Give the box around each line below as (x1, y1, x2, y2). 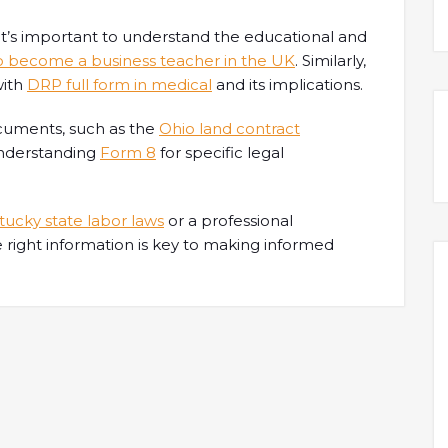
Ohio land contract (159, 119, 300, 138)
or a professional (164, 211, 293, 230)
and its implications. (212, 75, 363, 94)
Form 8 (100, 143, 156, 162)
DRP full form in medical (27, 75, 212, 94)
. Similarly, (295, 51, 366, 70)
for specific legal (156, 143, 284, 162)
